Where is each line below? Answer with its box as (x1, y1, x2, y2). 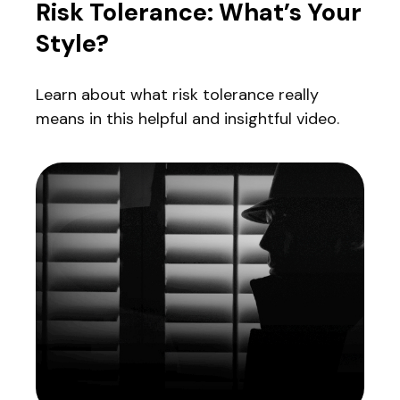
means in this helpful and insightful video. (36, 108, 339, 130)
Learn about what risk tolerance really (36, 84, 319, 106)
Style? (36, 28, 109, 60)
